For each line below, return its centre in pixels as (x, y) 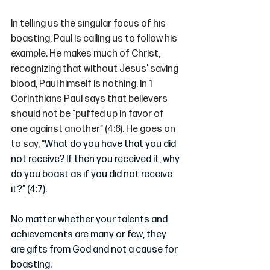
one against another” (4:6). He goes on (94, 130)
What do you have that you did (111, 145)
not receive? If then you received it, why (96, 160)
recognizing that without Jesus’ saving (96, 69)
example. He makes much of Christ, (86, 54)
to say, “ (28, 145)
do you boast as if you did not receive (93, 175)
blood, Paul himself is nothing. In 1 (83, 84)
